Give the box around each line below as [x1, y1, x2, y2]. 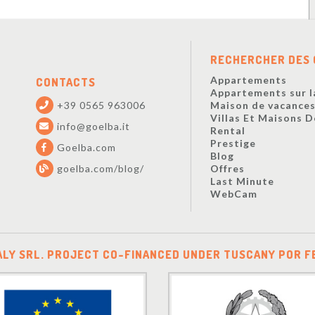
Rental [210, 124, 245, 136]
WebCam [210, 187, 257, 200]
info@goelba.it [56, 120, 130, 132]
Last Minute [210, 174, 274, 187]
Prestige [210, 136, 256, 149]
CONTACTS [35, 75, 96, 90]
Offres [210, 162, 245, 174]
